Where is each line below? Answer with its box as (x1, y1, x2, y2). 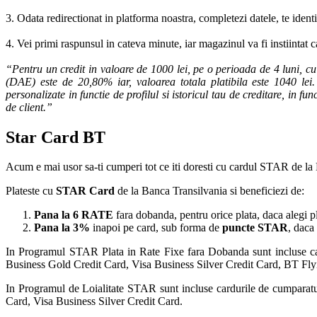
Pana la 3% (34, 221, 90, 234)
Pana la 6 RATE (34, 209, 113, 221)
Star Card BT (6, 127, 105, 146)
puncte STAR (222, 221, 288, 234)
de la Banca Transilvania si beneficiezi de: (115, 185, 304, 197)
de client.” (6, 100, 52, 113)
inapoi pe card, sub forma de (90, 221, 222, 234)
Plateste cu (6, 185, 56, 197)
